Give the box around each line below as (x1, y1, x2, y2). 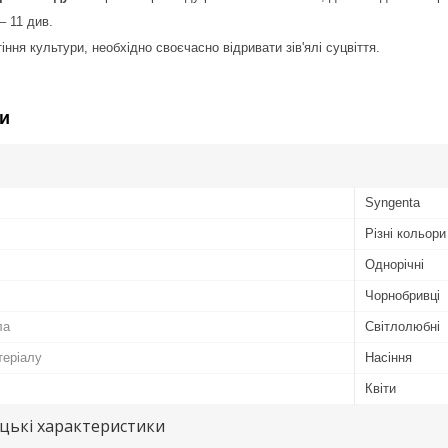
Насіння (365, 349, 412, 365)
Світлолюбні (365, 318, 440, 334)
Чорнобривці (365, 287, 440, 303)
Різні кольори (365, 225, 446, 241)
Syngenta (365, 194, 420, 210)
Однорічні (365, 256, 424, 272)
